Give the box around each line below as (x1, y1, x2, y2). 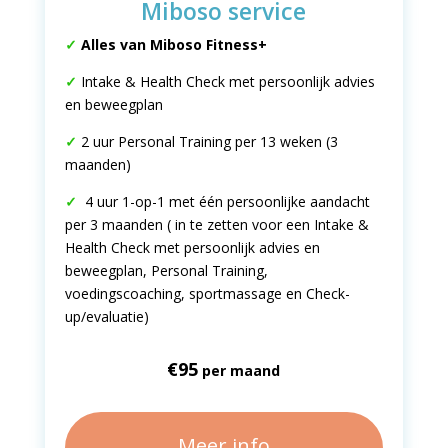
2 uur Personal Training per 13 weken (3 (76, 132, 338, 151)
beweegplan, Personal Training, (64, 261, 268, 280)
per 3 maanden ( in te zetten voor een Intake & (64, 215, 369, 234)
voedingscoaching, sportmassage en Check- (64, 284, 350, 303)
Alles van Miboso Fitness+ (76, 35, 267, 54)
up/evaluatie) (64, 307, 149, 326)
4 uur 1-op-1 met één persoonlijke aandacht (76, 192, 370, 211)
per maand (198, 361, 281, 380)
